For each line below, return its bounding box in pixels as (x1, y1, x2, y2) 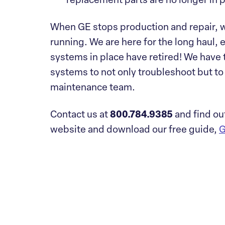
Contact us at (50, 110, 108, 120)
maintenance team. (50, 83, 135, 93)
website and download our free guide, (50, 126, 217, 135)
